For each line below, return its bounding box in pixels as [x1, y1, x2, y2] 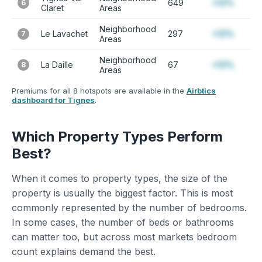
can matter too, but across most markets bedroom [12, 231, 237, 243]
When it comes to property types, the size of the [12, 173, 227, 184]
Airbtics [187, 86, 216, 95]
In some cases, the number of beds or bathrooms [12, 216, 234, 228]
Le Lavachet [41, 29, 88, 39]
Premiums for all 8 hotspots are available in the [12, 86, 187, 95]
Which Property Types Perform [12, 128, 223, 145]
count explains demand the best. [12, 246, 156, 257]
